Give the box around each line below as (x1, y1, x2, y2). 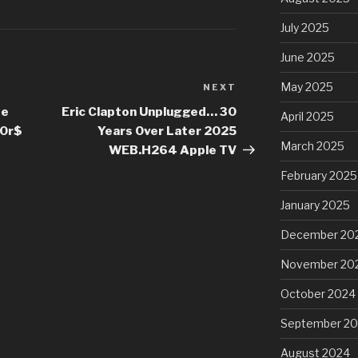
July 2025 (280, 21, 329, 35)
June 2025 (280, 50, 335, 65)
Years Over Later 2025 (97, 124, 237, 139)
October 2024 (280, 287, 356, 301)
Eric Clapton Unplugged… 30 (62, 105, 237, 120)
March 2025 (280, 139, 344, 153)
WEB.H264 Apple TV (109, 143, 237, 158)
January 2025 (280, 198, 350, 213)
